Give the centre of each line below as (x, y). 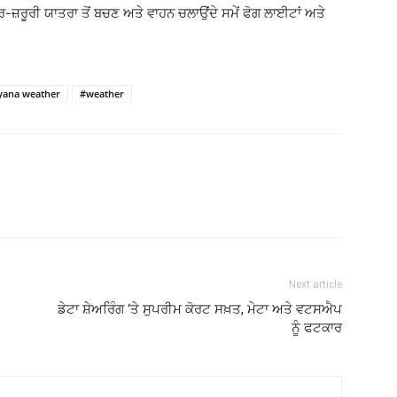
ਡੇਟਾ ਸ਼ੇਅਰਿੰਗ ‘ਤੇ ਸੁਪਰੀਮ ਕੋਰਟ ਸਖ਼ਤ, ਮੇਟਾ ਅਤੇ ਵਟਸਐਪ (200, 309)
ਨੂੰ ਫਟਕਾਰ (317, 328)
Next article (315, 284)
